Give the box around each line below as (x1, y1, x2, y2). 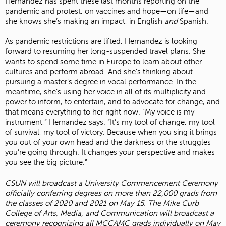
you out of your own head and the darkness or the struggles (5, 138, 211, 147)
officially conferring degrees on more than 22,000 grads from (5, 189, 217, 197)
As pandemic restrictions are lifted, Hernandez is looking (5, 37, 197, 46)
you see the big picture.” (5, 158, 87, 167)
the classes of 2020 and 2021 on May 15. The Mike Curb (5, 199, 199, 207)
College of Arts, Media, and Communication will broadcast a (5, 209, 214, 217)
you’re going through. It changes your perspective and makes (5, 148, 215, 157)
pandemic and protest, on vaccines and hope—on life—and (5, 7, 208, 16)
